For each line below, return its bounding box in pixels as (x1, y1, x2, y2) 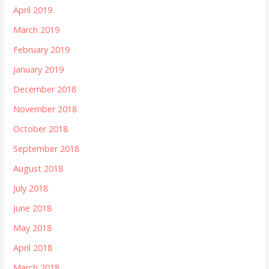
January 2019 (13, 64, 64, 76)
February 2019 (13, 44, 70, 56)
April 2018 (13, 242, 53, 254)
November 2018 (13, 103, 77, 115)
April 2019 (13, 4, 53, 16)
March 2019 (13, 24, 60, 36)
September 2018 (13, 143, 80, 155)
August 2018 (13, 163, 64, 175)
